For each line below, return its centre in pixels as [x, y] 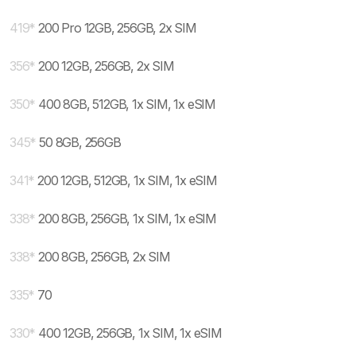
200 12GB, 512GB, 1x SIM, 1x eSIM [127, 180]
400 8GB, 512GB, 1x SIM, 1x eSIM [127, 104]
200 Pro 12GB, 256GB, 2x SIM [117, 28]
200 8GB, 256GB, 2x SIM [104, 257]
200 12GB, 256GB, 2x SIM [106, 66]
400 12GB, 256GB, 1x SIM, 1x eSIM [130, 333]
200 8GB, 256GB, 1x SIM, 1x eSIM [128, 219]
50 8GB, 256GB [80, 142]
